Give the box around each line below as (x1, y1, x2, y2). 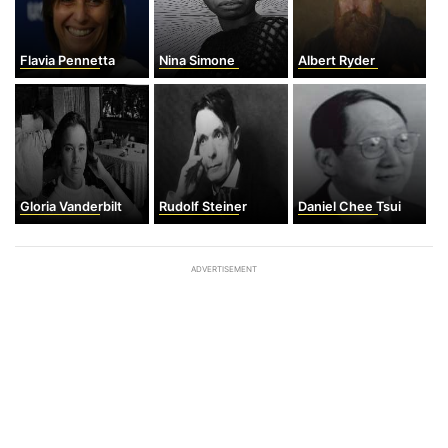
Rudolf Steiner (158, 199, 247, 214)
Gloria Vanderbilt (20, 199, 122, 214)
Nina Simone (158, 53, 235, 68)
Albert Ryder (297, 53, 375, 68)
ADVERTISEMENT (191, 264, 257, 274)
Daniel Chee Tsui (297, 199, 401, 214)
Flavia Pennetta (20, 53, 115, 68)
